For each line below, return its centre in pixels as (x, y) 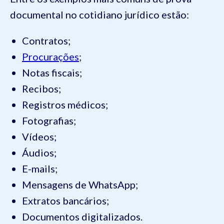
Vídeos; (39, 137)
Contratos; (46, 41)
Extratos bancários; (65, 201)
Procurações (50, 57)
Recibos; (41, 89)
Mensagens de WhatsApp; (80, 185)
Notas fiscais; (52, 73)
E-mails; (40, 169)
